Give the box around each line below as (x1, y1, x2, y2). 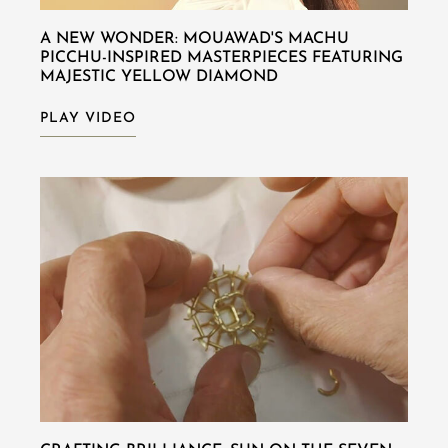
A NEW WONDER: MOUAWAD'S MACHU (40, 30, 349, 47)
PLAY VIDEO (40, 110, 136, 126)
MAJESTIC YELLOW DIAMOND (40, 68, 278, 85)
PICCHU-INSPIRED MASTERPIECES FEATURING (40, 49, 403, 66)
